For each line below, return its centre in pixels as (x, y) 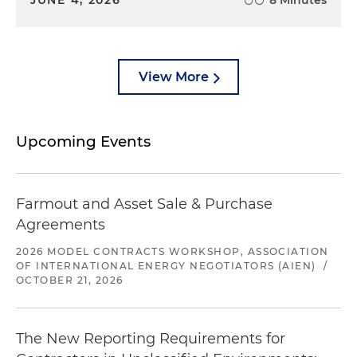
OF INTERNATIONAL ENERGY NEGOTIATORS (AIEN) (166, 265)
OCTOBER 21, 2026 (70, 280)
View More (174, 76)
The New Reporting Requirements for (151, 338)
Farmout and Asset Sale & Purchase (144, 204)
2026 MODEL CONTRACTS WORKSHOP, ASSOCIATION (173, 251)
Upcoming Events (83, 141)
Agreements (61, 224)
